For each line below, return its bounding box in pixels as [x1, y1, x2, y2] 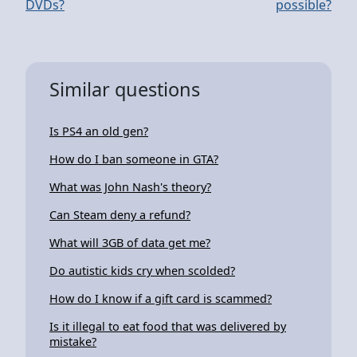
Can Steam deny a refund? [49, 206, 190, 222]
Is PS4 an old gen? [49, 123, 148, 139]
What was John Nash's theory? [49, 178, 211, 194]
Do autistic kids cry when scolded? [49, 262, 235, 278]
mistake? [49, 333, 96, 349]
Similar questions [49, 76, 200, 102]
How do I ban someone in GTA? [49, 151, 218, 167]
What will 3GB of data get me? [49, 234, 210, 250]
